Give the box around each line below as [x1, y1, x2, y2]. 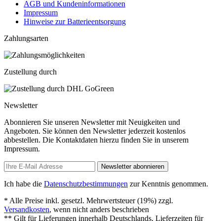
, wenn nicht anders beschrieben [49, 205, 149, 214]
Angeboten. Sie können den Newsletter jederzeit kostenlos [4, 126, 185, 135]
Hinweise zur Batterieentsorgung [24, 17, 126, 26]
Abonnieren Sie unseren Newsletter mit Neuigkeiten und [4, 117, 180, 126]
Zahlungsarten [4, 34, 48, 42]
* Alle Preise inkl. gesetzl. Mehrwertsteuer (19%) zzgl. [4, 196, 173, 205]
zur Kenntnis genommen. [128, 179, 208, 188]
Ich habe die [4, 179, 44, 188]
